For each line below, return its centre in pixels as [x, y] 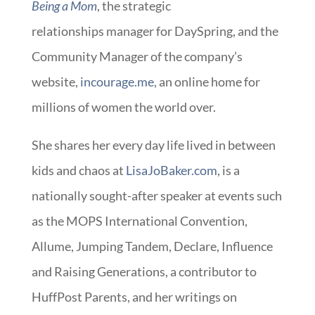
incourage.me [117, 81]
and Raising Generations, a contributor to [144, 271]
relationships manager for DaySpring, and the [155, 31]
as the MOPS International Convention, [139, 220]
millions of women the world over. [123, 107]
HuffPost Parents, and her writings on [134, 296]
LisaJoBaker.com [171, 170]
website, [56, 81]
